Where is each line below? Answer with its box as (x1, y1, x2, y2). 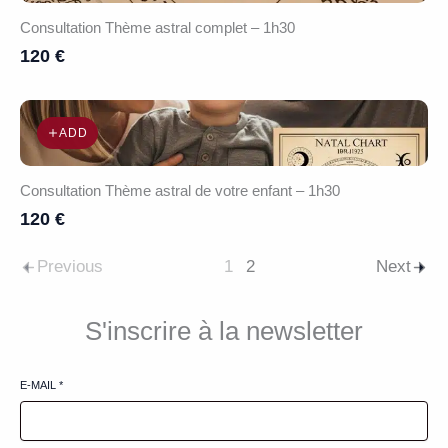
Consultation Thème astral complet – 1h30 (20, 19, 295, 36)
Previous (37, 257, 103, 276)
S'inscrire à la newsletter (85, 316, 363, 345)
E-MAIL (20, 379, 59, 391)
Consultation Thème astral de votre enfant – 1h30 (20, 182, 340, 199)
